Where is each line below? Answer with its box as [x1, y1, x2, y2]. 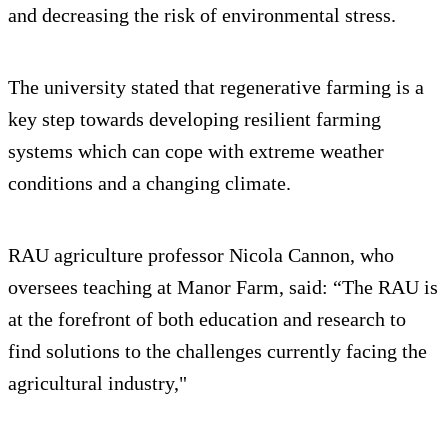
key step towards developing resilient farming [8, 108, 381, 131]
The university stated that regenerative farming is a [8, 76, 424, 99]
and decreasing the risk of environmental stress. [8, 4, 396, 27]
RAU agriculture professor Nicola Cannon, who [8, 244, 394, 267]
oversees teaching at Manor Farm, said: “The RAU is [8, 276, 438, 299]
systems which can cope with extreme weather [8, 140, 384, 163]
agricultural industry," [8, 372, 187, 395]
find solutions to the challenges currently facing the [8, 340, 427, 363]
